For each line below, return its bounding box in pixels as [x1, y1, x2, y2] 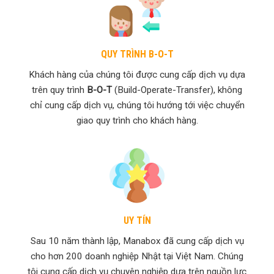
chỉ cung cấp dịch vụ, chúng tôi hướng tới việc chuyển [29, 99, 245, 111]
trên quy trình [32, 84, 87, 95]
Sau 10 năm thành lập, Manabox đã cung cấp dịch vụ [30, 235, 244, 246]
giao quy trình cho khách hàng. [76, 114, 198, 126]
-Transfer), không [172, 84, 242, 95]
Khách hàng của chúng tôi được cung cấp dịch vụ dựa [29, 68, 245, 80]
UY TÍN [123, 214, 151, 226]
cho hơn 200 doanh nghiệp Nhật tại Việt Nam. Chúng [31, 250, 243, 262]
